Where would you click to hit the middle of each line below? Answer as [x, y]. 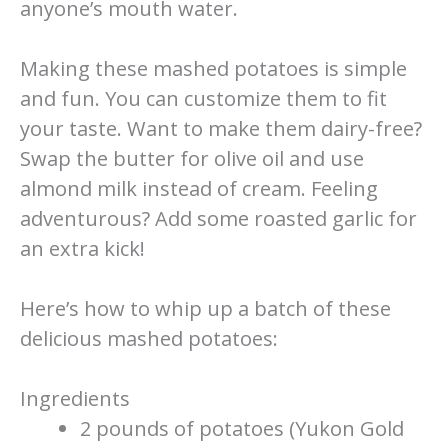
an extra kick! [82, 249]
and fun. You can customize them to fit [203, 99]
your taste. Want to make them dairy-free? [221, 129]
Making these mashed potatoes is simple [213, 69]
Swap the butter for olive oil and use [192, 159]
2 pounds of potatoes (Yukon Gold [242, 429]
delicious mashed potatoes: [149, 339]
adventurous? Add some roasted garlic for [218, 219]
